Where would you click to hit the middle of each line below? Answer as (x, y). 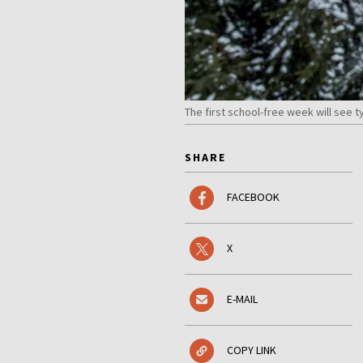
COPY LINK (252, 350)
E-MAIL (242, 299)
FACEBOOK (253, 197)
